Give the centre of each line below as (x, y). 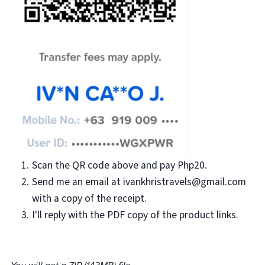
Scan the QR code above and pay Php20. (120, 165)
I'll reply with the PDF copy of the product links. (135, 215)
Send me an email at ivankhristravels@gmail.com (139, 182)
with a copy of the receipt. (90, 198)
